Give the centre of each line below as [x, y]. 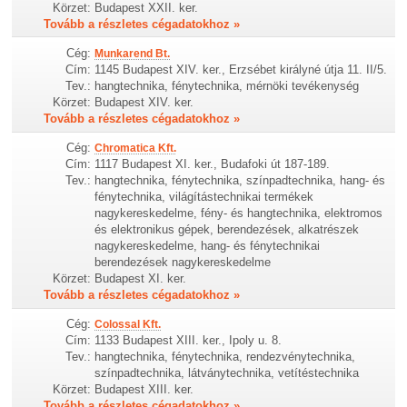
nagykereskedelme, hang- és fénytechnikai [208, 246]
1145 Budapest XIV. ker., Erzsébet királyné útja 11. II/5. [241, 70]
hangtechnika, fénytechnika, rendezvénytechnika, [225, 357]
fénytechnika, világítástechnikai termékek [204, 197]
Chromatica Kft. [136, 149]
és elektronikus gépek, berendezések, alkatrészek [227, 230]
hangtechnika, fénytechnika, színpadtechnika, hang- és [240, 181]
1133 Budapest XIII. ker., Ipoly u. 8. [189, 341]
